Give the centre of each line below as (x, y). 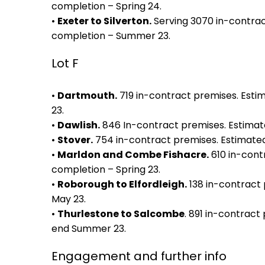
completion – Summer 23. (111, 36)
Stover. (75, 140)
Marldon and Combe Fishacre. (133, 155)
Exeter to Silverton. (104, 21)
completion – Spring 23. (106, 169)
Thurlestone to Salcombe (121, 214)
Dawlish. (79, 125)
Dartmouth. (87, 96)
